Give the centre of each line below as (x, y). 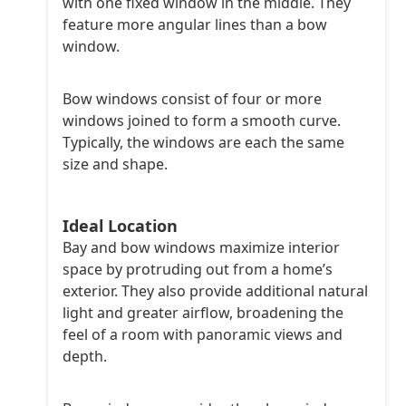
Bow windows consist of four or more (193, 99)
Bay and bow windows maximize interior (202, 248)
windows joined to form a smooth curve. (202, 121)
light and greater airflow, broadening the (203, 313)
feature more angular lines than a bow (195, 25)
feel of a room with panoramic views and (203, 335)
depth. (85, 357)
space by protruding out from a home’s (198, 270)
